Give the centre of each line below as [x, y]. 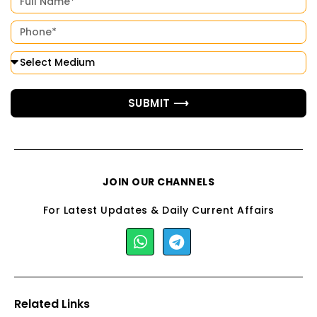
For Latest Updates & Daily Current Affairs [158, 210]
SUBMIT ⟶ [158, 103]
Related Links [52, 304]
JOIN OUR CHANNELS [158, 181]
